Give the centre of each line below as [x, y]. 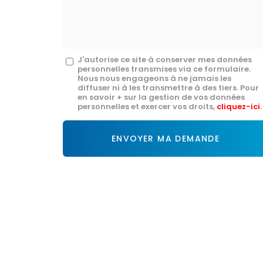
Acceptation [86, 122]
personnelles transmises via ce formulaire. [164, 69]
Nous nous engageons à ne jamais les [154, 78]
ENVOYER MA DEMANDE [166, 139]
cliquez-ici [238, 107]
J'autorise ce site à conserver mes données [165, 60]
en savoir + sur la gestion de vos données [161, 97]
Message [81, 57]
